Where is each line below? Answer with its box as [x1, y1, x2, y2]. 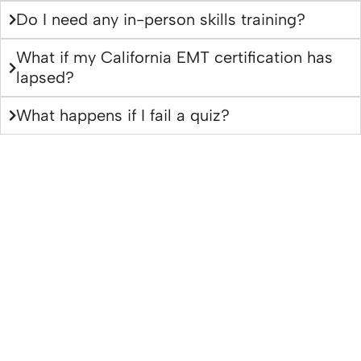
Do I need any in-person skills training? [16, 10, 305, 30]
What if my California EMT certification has [16, 48, 333, 68]
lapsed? [16, 68, 74, 88]
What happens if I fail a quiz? [16, 106, 230, 126]
